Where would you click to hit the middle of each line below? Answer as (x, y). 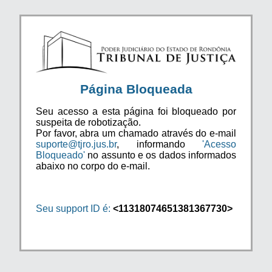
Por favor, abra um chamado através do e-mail (136, 133)
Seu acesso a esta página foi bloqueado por (136, 111)
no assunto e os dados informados (161, 155)
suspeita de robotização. (88, 122)
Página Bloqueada (136, 89)
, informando (159, 144)
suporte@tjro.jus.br (76, 144)
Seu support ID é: (73, 208)
